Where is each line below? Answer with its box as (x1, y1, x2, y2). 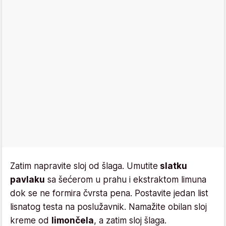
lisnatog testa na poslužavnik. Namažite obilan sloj (10, 201, 207, 212)
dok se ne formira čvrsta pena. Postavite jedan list (10, 188, 208, 198)
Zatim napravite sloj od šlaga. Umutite (10, 160, 158, 171)
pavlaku (10, 174, 45, 185)
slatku (158, 160, 187, 171)
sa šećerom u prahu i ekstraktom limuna (45, 174, 206, 185)
